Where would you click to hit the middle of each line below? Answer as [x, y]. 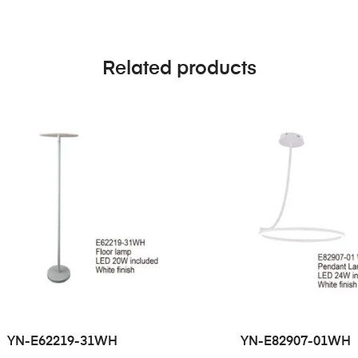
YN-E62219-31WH [62, 342]
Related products [179, 68]
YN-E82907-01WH [296, 342]
